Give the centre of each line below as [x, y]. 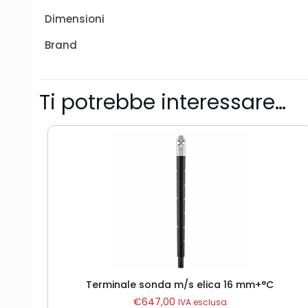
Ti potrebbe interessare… [163, 102]
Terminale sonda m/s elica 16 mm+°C [180, 285]
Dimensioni [75, 19]
